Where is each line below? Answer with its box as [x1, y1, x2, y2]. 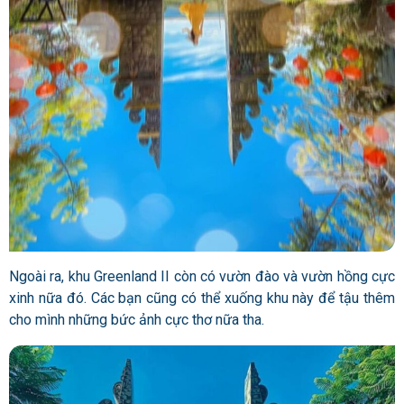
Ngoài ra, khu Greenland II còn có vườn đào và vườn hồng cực [9, 267, 395, 285]
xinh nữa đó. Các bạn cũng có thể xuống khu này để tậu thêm [9, 289, 395, 307]
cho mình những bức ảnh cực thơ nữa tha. [9, 310, 264, 328]
